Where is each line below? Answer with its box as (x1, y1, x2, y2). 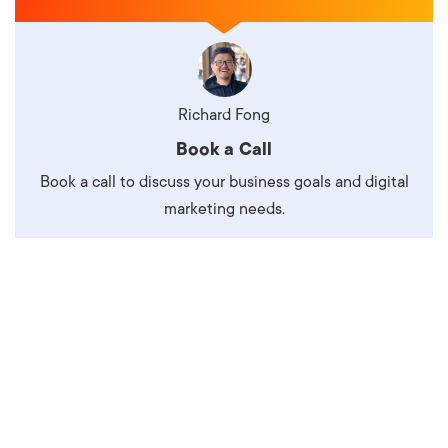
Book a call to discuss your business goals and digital (39, 172, 409, 191)
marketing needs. (163, 199, 285, 218)
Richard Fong (178, 105, 270, 124)
